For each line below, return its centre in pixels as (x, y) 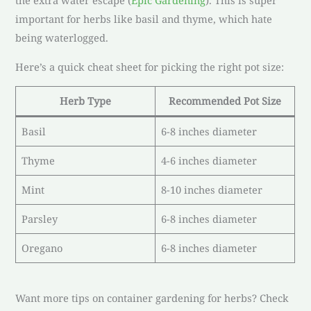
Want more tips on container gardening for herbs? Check (152, 297)
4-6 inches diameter (209, 161)
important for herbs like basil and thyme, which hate (144, 19)
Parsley (39, 219)
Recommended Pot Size (225, 101)
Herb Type (86, 101)
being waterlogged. (62, 38)
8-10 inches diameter (211, 190)
